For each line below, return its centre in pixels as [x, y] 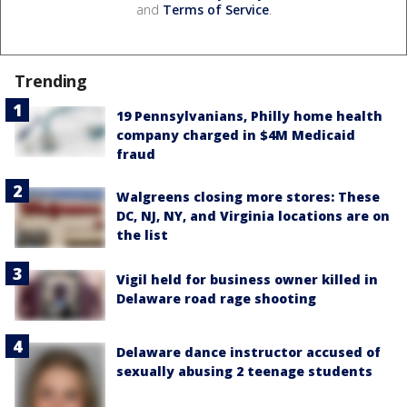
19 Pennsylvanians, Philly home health [249, 116]
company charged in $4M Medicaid [236, 135]
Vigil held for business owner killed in [247, 279]
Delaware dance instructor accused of [248, 352]
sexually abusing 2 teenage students [244, 371]
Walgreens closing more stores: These [248, 197]
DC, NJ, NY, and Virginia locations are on [253, 216]
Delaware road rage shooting [216, 298]
